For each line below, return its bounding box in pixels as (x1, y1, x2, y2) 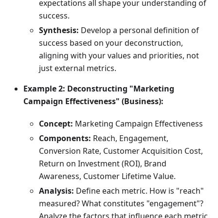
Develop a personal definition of (79, 25, 199, 36)
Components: (39, 133, 91, 144)
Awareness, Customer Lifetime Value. (39, 171, 176, 182)
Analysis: (39, 185, 74, 197)
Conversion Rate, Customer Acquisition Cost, (39, 145, 203, 157)
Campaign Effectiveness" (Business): (23, 96, 163, 107)
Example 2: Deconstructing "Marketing (23, 83, 174, 94)
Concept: (39, 118, 73, 129)
